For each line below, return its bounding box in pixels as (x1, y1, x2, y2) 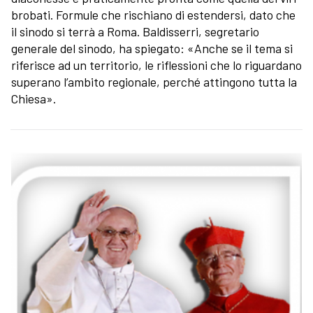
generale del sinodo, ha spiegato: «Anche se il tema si (11, 40, 293, 56)
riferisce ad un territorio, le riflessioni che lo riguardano (11, 57, 302, 73)
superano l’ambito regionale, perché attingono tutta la (11, 73, 297, 89)
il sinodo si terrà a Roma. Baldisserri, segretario (11, 23, 259, 39)
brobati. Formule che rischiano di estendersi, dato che (11, 6, 296, 22)
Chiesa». (11, 90, 59, 106)
